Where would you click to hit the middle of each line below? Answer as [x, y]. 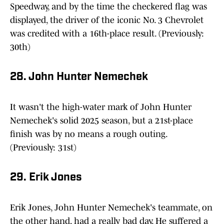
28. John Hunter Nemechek [79, 77]
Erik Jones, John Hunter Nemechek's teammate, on [111, 208]
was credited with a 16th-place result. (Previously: [107, 34]
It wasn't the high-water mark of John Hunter [101, 107]
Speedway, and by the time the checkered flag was [108, 7]
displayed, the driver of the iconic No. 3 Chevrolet [107, 20]
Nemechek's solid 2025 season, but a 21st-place [101, 121]
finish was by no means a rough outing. [88, 134]
